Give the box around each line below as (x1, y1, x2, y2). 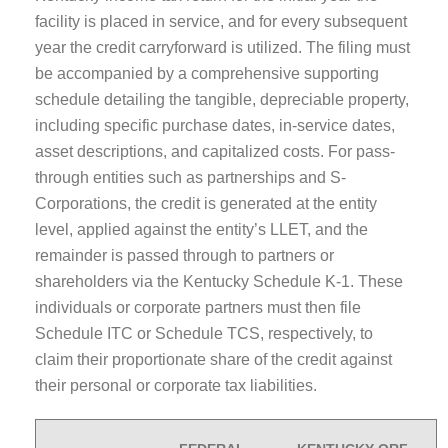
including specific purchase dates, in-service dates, (35, 116, 395, 134)
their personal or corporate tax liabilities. (35, 376, 317, 394)
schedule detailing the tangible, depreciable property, (35, 90, 409, 108)
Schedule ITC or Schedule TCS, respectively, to (35, 324, 373, 342)
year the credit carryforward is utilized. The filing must (35, 38, 410, 56)
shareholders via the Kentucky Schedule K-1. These (35, 272, 403, 290)
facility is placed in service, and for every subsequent (35, 12, 407, 30)
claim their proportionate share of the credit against (35, 350, 392, 368)
